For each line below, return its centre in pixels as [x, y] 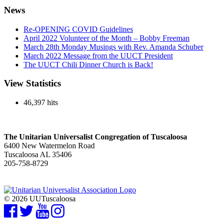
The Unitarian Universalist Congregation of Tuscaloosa [96, 137]
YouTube [63, 207]
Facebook [32, 207]
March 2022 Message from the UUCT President [98, 55]
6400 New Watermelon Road [49, 146]
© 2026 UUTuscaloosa [40, 199]
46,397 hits [41, 103]
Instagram [79, 207]
